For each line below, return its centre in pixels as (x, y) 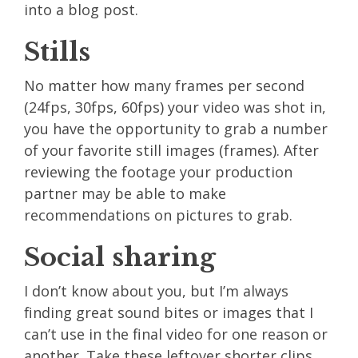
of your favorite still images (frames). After (171, 150)
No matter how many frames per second (164, 85)
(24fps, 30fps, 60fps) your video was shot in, (175, 107)
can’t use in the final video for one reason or (176, 334)
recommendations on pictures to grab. (158, 215)
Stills (57, 52)
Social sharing (120, 257)
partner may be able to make (125, 193)
